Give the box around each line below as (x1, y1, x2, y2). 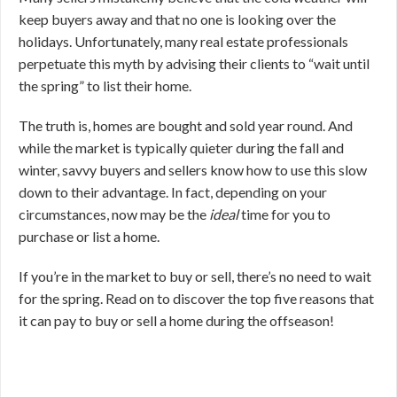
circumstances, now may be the (19, 206, 209, 222)
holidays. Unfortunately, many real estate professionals (19, 33, 348, 50)
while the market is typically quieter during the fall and (19, 139, 344, 156)
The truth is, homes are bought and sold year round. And (19, 117, 353, 134)
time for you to (241, 206, 331, 222)
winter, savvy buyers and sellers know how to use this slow (19, 161, 367, 178)
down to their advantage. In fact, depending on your (19, 183, 327, 200)
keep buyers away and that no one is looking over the (19, 11, 336, 27)
